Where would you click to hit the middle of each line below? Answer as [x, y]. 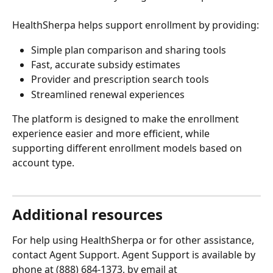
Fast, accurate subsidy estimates [106, 64]
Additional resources [87, 214]
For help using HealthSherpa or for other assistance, [134, 240]
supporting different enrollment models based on [128, 148]
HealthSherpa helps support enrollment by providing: [136, 25]
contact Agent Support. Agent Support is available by [135, 254]
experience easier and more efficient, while [112, 134]
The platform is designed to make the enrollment [127, 119]
